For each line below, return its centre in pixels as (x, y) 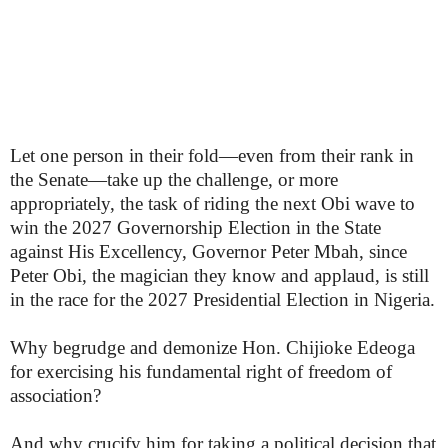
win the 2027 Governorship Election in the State (195, 227)
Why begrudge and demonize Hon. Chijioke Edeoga (212, 347)
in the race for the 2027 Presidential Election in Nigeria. (222, 299)
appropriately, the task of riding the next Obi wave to (212, 203)
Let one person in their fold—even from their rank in (212, 155)
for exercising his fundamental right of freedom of (201, 371)
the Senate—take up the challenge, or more (174, 179)
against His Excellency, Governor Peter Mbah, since (208, 251)
